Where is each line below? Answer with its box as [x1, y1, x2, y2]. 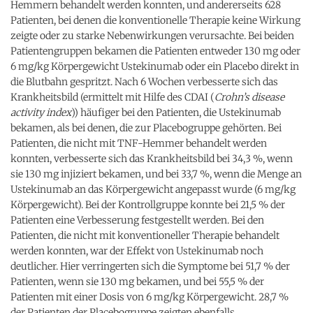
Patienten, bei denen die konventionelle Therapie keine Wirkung [10, 13, 300, 27]
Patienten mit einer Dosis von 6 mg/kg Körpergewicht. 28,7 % [10, 290, 289, 303]
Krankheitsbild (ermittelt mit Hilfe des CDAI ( [10, 90, 214, 103]
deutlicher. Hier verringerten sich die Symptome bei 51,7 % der [10, 259, 290, 272]
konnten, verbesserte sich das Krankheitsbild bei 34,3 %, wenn [10, 152, 293, 165]
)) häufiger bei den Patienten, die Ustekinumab [71, 105, 281, 119]
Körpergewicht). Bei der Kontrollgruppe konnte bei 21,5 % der [10, 198, 285, 211]
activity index [10, 105, 71, 119]
